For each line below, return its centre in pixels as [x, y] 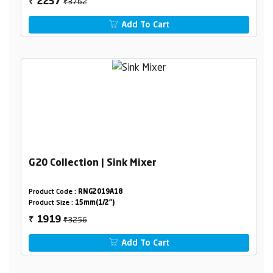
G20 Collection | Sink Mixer [92, 164]
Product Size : [51, 204]
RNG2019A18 [100, 193]
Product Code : [53, 193]
